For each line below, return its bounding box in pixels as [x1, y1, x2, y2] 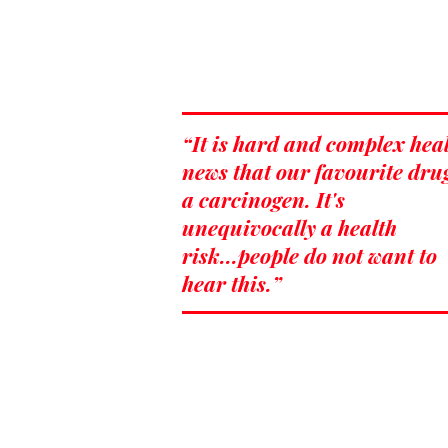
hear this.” [182, 268, 287, 297]
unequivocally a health [182, 212, 397, 241]
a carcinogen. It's [182, 184, 345, 213]
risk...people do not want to [182, 240, 437, 269]
